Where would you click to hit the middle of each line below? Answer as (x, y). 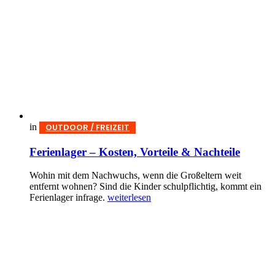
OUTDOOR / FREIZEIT (87, 127)
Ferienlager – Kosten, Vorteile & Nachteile (135, 152)
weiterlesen (129, 198)
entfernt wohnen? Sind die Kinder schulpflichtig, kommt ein (145, 187)
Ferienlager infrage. (68, 198)
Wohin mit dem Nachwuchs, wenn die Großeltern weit (135, 176)
